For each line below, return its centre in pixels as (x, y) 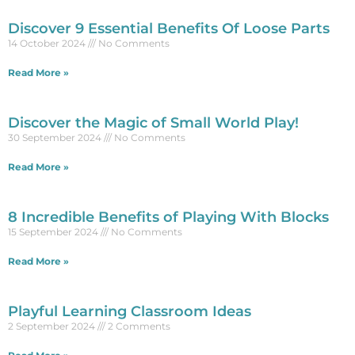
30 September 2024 (56, 137)
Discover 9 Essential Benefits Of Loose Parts (169, 28)
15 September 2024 (54, 231)
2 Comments (138, 326)
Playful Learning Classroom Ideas (130, 311)
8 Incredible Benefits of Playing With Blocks (168, 217)
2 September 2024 (53, 326)
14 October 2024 (48, 43)
